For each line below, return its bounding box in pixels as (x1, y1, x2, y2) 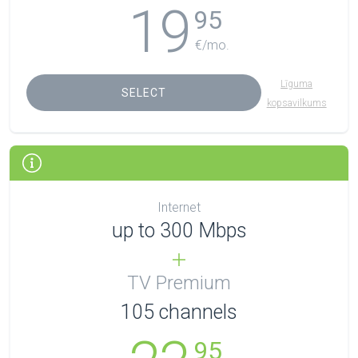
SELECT (121, 86, 167, 99)
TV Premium (127, 272, 231, 294)
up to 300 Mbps (111, 219, 247, 242)
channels (159, 300, 237, 324)
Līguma (280, 78, 313, 89)
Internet (157, 200, 201, 215)
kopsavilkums (266, 97, 327, 109)
